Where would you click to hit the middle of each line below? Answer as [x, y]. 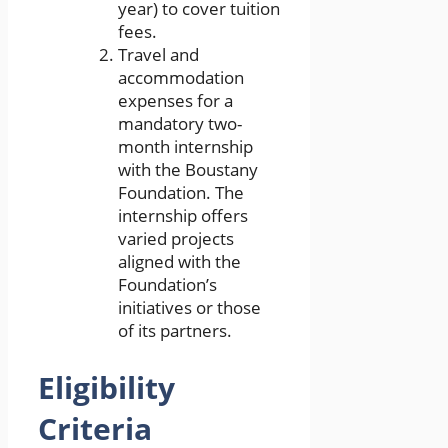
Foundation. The [181, 192]
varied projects [176, 238]
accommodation [181, 77]
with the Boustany [188, 169]
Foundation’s [167, 284]
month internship [185, 146]
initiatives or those [189, 307]
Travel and [158, 54]
